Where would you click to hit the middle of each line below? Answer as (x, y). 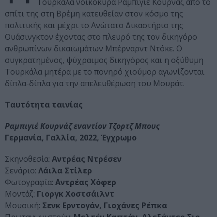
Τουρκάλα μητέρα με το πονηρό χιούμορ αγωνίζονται (105, 72)
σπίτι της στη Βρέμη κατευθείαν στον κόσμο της (94, 14)
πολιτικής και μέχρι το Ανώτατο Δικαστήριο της (94, 25)
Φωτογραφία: (29, 182)
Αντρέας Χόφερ (85, 182)
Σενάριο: (21, 171)
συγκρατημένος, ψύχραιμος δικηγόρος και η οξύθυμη (104, 60)
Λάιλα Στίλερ (64, 171)
